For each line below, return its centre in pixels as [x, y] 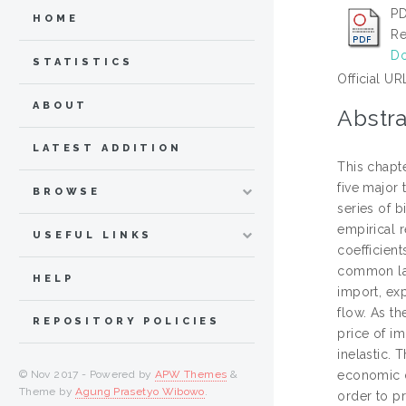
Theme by [48, 392]
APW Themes [191, 375]
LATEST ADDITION [107, 149]
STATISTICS [83, 62]
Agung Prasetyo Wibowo [140, 392]
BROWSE [67, 192]
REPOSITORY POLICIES [127, 322]
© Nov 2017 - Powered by [87, 375]
